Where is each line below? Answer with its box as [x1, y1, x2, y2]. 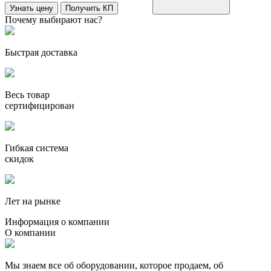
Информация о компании [5, 216, 109, 227]
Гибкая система [5, 142, 68, 153]
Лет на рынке [5, 195, 60, 206]
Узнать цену [10, 3, 53, 13]
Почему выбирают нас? [5, 14, 102, 25]
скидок [5, 153, 34, 164]
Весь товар [5, 89, 50, 100]
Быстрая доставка [5, 47, 77, 57]
